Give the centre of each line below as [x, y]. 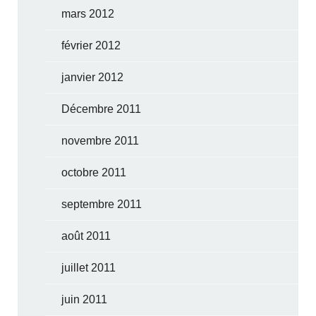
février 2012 [91, 45]
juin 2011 [85, 299]
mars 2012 [88, 13]
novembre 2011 [101, 140]
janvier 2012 [93, 77]
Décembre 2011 [102, 109]
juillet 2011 [89, 267]
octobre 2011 [94, 172]
